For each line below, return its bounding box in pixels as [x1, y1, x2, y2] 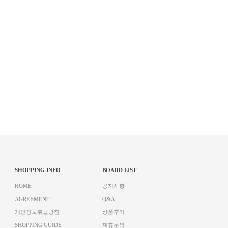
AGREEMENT [15, 196, 50, 202]
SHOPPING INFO [15, 167, 61, 173]
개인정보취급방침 [15, 209, 60, 215]
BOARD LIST [102, 167, 136, 173]
